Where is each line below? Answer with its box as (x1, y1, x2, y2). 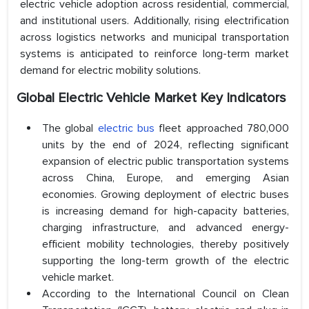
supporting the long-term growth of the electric (42, 254, 289, 268)
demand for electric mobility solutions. (20, 63, 201, 78)
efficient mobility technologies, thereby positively (42, 237, 289, 252)
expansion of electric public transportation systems (42, 154, 289, 169)
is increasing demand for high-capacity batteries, (42, 204, 289, 219)
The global (42, 121, 98, 136)
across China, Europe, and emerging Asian (42, 171, 289, 186)
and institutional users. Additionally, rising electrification (20, 14, 289, 28)
